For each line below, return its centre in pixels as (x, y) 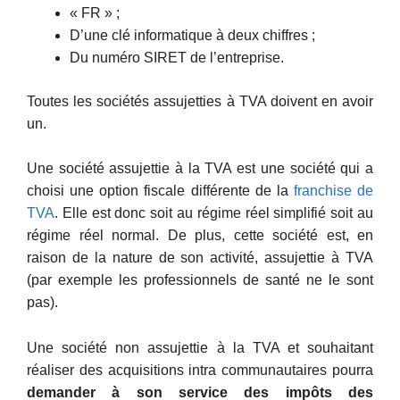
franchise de (333, 191)
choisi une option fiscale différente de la (160, 191)
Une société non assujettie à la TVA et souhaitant (200, 347)
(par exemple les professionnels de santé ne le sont (200, 280)
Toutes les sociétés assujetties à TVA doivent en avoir (200, 101)
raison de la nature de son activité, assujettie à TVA (200, 258)
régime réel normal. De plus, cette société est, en (200, 236)
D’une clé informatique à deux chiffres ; (192, 35)
